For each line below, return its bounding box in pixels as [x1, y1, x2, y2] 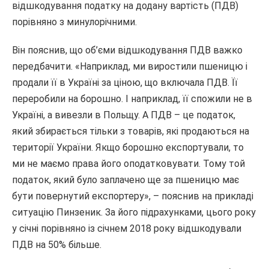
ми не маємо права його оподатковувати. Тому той [12, 158, 245, 169]
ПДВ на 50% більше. [12, 239, 101, 250]
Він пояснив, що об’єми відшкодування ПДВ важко [12, 44, 243, 56]
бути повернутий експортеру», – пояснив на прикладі [12, 190, 253, 202]
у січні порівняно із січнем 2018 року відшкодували [12, 223, 241, 234]
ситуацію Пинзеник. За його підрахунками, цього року [12, 207, 256, 218]
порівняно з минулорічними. [12, 16, 137, 28]
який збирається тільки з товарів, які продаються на [12, 125, 249, 137]
